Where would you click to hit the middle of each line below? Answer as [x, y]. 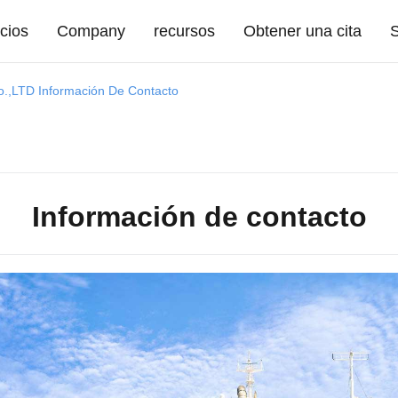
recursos [185, 31]
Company [92, 31]
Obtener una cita [303, 31]
